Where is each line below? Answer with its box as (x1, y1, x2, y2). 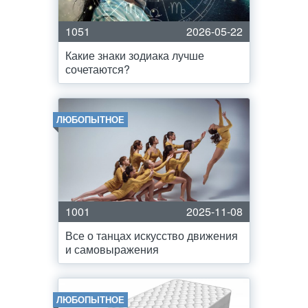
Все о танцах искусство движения (65, 228, 238, 243)
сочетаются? (65, 61, 130, 77)
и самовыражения (65, 241, 159, 257)
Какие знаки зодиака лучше (65, 47, 204, 63)
